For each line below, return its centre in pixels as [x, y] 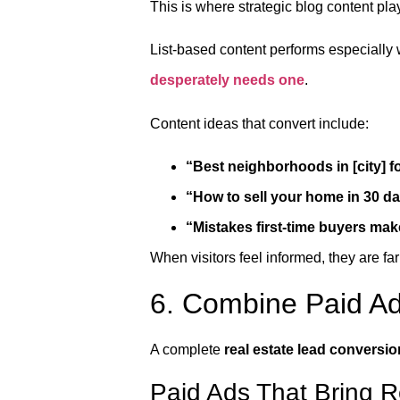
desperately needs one [227, 80]
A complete [187, 349]
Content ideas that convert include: [259, 123]
